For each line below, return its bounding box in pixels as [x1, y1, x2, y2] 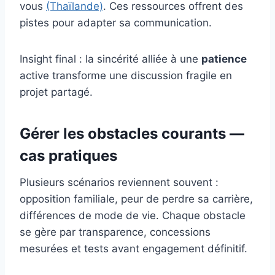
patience [201, 52, 247, 65]
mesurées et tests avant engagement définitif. [20, 242, 247, 255]
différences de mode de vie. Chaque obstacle [20, 209, 246, 222]
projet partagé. [20, 85, 93, 98]
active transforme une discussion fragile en [20, 69, 232, 82]
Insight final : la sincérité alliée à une [20, 52, 201, 65]
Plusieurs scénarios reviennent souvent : [20, 176, 219, 188]
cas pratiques [20, 146, 117, 165]
